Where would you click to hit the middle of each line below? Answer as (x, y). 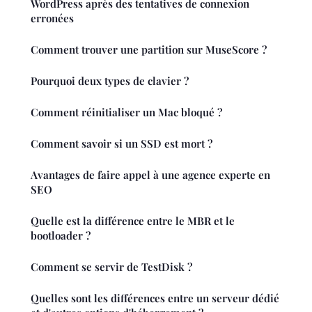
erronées (52, 18)
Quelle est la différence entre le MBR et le (133, 220)
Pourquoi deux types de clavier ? (110, 80)
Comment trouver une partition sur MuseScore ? (149, 49)
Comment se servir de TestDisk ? (111, 266)
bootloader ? (61, 235)
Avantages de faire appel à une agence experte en (150, 174)
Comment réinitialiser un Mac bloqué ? (126, 112)
